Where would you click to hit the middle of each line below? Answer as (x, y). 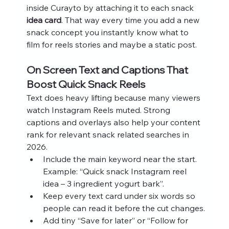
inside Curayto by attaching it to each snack (111, 7)
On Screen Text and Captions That (108, 70)
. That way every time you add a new (131, 20)
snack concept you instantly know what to (108, 32)
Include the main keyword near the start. (121, 159)
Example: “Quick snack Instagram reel (116, 171)
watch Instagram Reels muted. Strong (99, 110)
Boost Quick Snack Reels (86, 84)
